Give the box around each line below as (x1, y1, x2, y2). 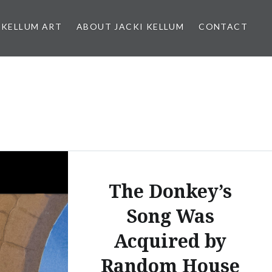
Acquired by (114, 228, 226, 253)
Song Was (126, 203, 214, 228)
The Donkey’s (108, 178, 232, 203)
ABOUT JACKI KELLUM (76, 21, 185, 32)
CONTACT (199, 21, 248, 32)
